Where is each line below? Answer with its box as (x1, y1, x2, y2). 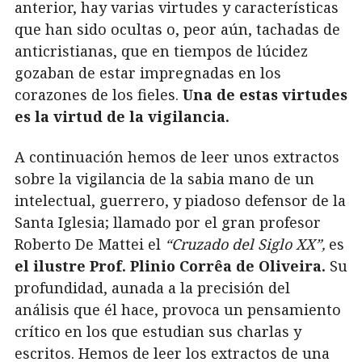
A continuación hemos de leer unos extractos (15, 146, 339, 166)
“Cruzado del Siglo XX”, (165, 234, 329, 254)
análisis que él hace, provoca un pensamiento (15, 299, 341, 319)
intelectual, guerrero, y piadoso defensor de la (15, 190, 346, 210)
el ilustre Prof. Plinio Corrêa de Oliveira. (15, 255, 326, 276)
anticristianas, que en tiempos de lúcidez (15, 41, 308, 61)
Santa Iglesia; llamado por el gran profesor (15, 212, 321, 232)
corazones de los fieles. (15, 85, 183, 105)
